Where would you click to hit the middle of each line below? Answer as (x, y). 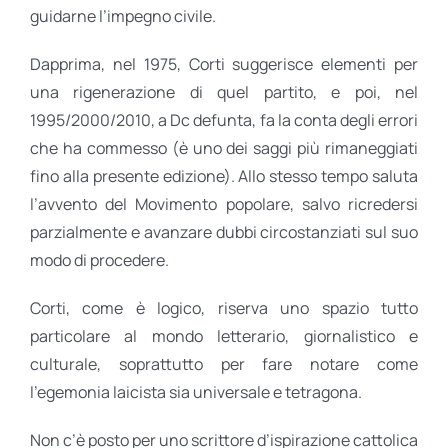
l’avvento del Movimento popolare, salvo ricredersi (224, 203)
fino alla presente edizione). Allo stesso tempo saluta (224, 175)
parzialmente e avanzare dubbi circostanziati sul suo (224, 231)
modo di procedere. (99, 259)
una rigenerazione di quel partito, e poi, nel (224, 91)
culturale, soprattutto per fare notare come (224, 363)
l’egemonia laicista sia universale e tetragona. (196, 391)
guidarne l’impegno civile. (123, 15)
